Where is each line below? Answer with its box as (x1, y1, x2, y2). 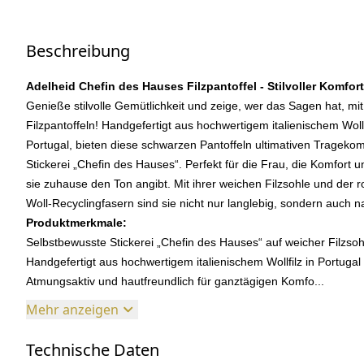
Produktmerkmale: (26, 216, 127, 230)
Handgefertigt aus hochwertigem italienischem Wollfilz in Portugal (26, 255, 361, 269)
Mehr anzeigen (26, 301, 119, 319)
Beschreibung (26, 40, 130, 63)
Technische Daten (26, 339, 159, 362)
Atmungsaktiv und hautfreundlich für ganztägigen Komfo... (26, 275, 324, 288)
